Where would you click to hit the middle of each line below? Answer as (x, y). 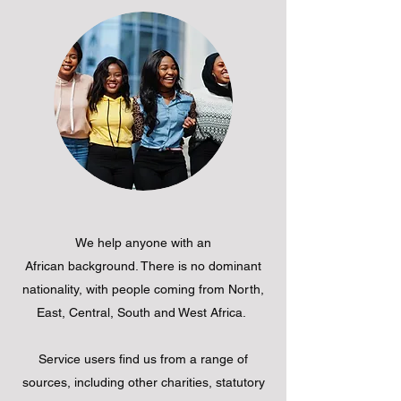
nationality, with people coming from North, (143, 289)
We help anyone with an (143, 242)
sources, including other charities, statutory (143, 382)
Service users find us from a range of (143, 358)
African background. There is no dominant (143, 265)
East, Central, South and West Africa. (143, 312)
